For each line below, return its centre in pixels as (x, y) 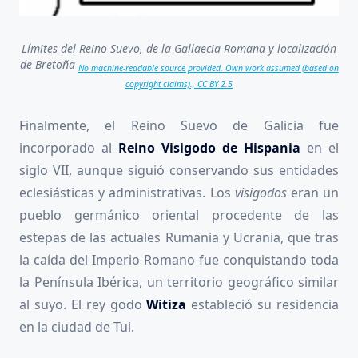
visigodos (263, 193)
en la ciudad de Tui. (77, 327)
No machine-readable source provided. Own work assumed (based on (208, 68)
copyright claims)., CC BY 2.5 (179, 84)
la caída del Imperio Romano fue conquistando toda (179, 260)
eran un (315, 193)
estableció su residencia (265, 305)
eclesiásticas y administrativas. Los (127, 193)
